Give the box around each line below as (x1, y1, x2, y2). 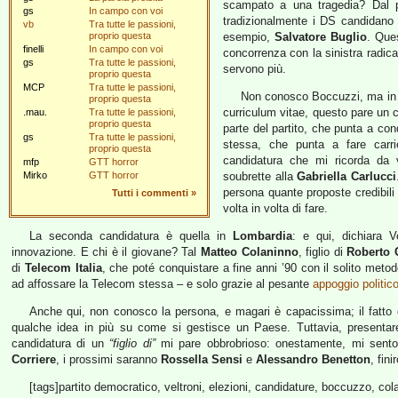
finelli (23, 44, 44, 54)
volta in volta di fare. (223, 202, 328, 215)
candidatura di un (12, 337, 110, 350)
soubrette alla (223, 170, 298, 183)
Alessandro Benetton (256, 353, 370, 366)
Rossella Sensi (161, 353, 243, 366)
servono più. (223, 62, 286, 76)
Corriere (12, 353, 56, 366)
